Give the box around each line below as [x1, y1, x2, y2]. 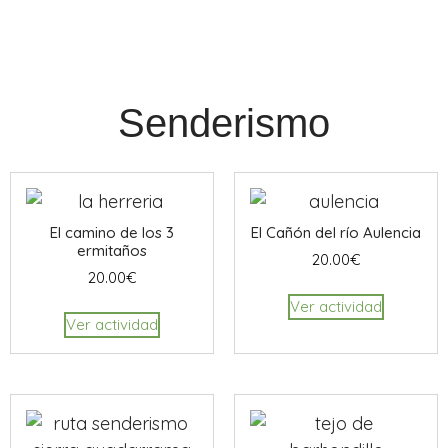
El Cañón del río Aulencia [251, 222, 421, 242]
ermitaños [77, 240, 147, 260]
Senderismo [118, 101, 330, 146]
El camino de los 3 [50, 222, 174, 242]
